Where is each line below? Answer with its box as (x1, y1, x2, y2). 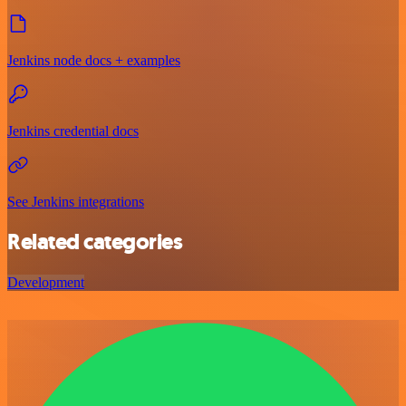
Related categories (7, 227, 183, 257)
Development (7, 275, 84, 291)
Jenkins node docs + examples (7, 52, 180, 68)
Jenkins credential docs (7, 122, 139, 139)
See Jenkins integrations (7, 193, 144, 209)
